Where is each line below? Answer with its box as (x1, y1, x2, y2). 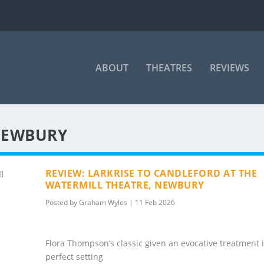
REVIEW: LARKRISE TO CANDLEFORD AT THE (45, 167, 258, 180)
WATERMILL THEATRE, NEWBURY (45, 179, 204, 192)
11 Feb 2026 (134, 197, 175, 207)
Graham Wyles (78, 197, 127, 207)
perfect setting (45, 251, 103, 263)
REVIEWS (209, 61, 249, 74)
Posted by (45, 197, 79, 207)
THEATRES (146, 61, 192, 74)
